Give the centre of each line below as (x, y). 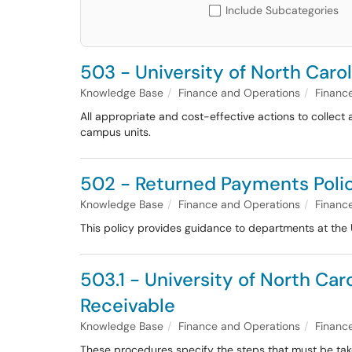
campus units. (115, 132)
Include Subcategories (282, 10)
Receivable (128, 305)
